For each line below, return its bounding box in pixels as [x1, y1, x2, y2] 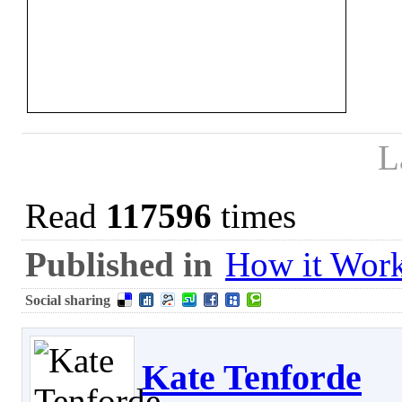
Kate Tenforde [142, 357, 362, 398]
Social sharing [25, 293, 110, 309]
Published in [25, 245, 213, 284]
